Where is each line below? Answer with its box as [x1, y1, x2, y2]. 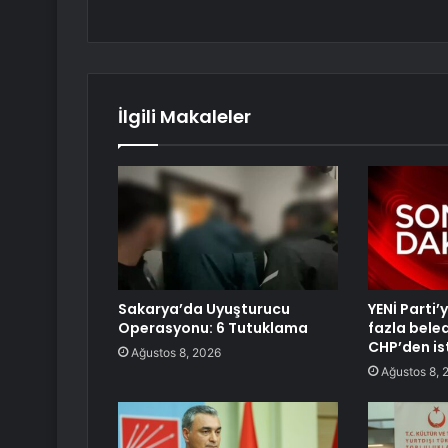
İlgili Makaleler [118, 104, 251, 130]
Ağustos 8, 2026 [131, 345, 221, 361]
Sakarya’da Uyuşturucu [118, 299, 290, 320]
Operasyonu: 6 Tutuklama [118, 318, 308, 339]
